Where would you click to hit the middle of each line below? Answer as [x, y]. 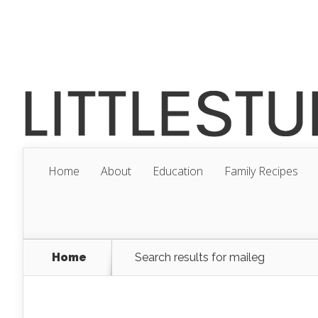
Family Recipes [261, 171]
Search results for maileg [200, 257]
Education [178, 171]
